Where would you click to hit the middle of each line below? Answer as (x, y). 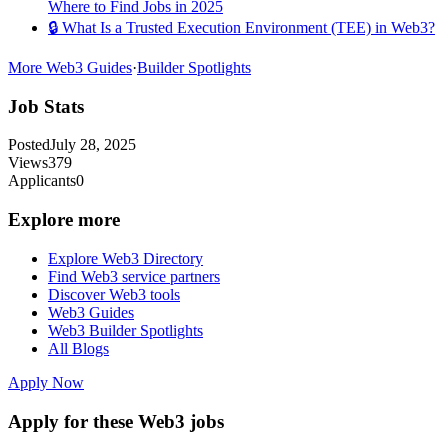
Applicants (42, 181)
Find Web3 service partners (134, 276)
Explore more (64, 220)
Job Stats (46, 106)
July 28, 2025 (93, 145)
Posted (29, 145)
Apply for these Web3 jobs (116, 421)
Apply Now (46, 382)
